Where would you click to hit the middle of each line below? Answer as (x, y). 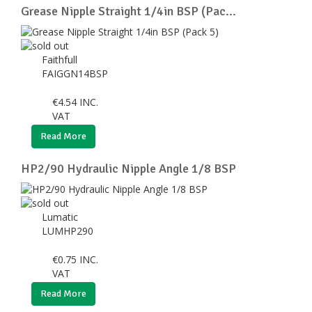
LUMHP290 (69, 231)
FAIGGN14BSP (76, 73)
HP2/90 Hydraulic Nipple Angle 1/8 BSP (128, 168)
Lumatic (61, 217)
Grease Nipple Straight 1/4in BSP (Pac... (128, 11)
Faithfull (61, 59)
